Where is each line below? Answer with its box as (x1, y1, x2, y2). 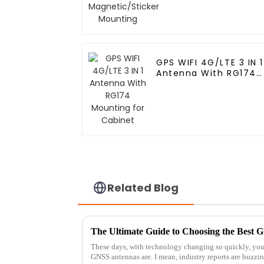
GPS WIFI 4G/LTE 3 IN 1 (156, 57, 239, 69)
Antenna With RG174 (156, 67, 256, 80)
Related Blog (107, 180, 179, 195)
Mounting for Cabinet (156, 78, 263, 90)
